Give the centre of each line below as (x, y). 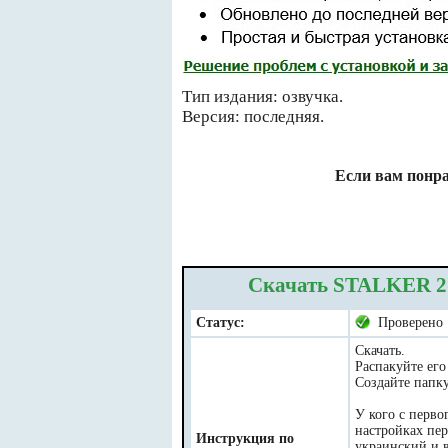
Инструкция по (245, 438)
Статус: (220, 322)
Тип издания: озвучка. (262, 96)
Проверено (406, 322)
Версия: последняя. (253, 116)
